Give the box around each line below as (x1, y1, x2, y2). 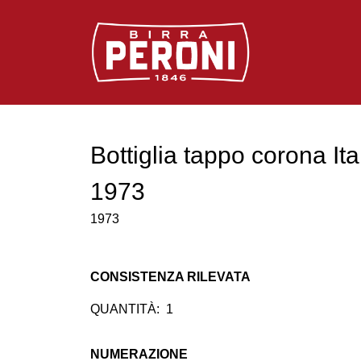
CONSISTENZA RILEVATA (90, 270, 251, 284)
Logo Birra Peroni (89, 24, 190, 38)
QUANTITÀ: (90, 302, 160, 317)
